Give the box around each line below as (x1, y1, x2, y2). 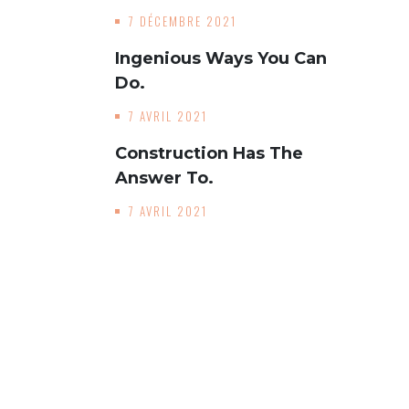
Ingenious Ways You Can (114, 48, 327, 68)
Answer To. (114, 168, 214, 188)
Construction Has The (114, 143, 303, 163)
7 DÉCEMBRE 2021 (128, 12, 236, 30)
